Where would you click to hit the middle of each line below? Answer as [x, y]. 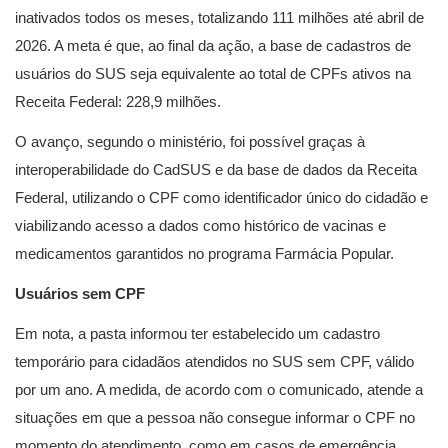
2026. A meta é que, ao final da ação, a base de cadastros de [213, 45]
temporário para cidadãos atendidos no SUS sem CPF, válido [214, 361]
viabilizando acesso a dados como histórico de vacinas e [200, 225]
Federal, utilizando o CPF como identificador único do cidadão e [221, 197]
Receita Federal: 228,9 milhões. [118, 101]
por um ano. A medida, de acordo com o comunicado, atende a [219, 389]
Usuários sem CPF [80, 293]
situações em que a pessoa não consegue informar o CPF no [215, 417]
